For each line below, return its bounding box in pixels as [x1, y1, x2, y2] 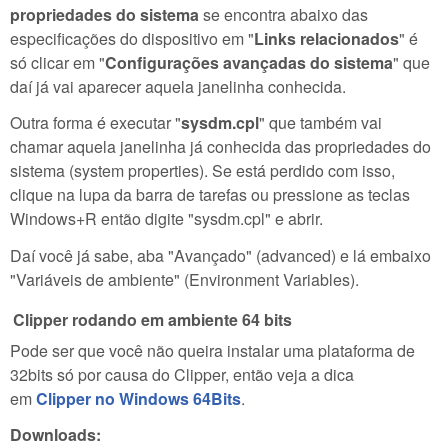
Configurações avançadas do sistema [105, 50, 393, 74]
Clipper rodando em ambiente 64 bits [13, 308, 292, 332]
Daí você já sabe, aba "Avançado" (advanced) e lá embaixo [10, 244, 431, 268]
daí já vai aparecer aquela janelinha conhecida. [10, 74, 346, 98]
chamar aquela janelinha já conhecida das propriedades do [10, 135, 431, 159]
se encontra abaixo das [199, 2, 368, 26]
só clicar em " [10, 50, 105, 74]
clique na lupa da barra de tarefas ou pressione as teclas [10, 183, 410, 207]
